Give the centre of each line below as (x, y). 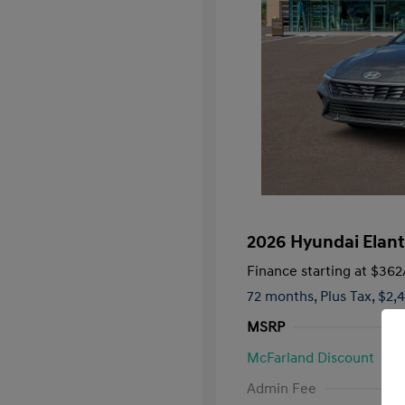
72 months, (283, 297)
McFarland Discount (311, 358)
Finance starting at (307, 271)
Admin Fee (282, 389)
